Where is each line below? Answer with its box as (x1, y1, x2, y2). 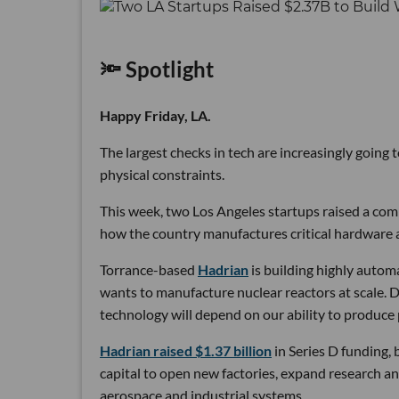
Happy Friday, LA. (100, 106, 211, 124)
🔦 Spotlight (100, 55, 214, 82)
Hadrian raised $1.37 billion (100, 341, 272, 359)
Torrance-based (100, 260, 198, 278)
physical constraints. (100, 165, 224, 183)
